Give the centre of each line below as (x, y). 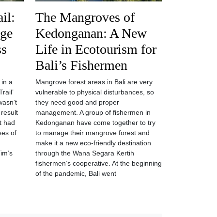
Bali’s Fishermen (81, 65)
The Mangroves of (85, 17)
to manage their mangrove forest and (93, 133)
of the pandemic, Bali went (76, 173)
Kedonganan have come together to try (95, 123)
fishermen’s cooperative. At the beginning (99, 163)
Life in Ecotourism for (96, 49)
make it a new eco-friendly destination (93, 143)
